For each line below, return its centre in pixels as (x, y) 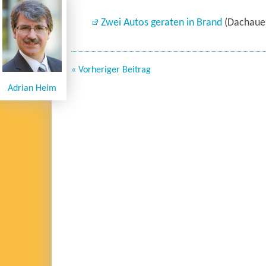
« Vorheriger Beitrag (111, 70)
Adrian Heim (32, 89)
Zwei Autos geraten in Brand (163, 23)
